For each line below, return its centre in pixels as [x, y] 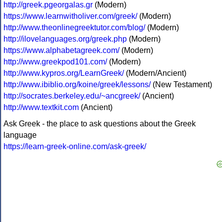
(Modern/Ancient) [155, 73]
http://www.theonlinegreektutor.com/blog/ [74, 28]
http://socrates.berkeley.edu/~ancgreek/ [72, 96]
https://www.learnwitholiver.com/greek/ [70, 16]
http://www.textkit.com [41, 108]
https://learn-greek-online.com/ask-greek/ [75, 147]
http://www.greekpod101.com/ [55, 62]
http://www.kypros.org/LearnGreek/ [64, 73]
